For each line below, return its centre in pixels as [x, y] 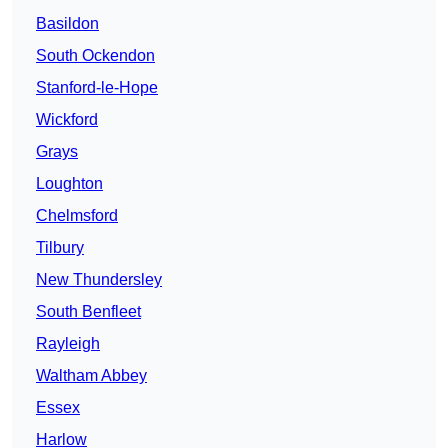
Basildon [67, 24]
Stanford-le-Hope [97, 88]
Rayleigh [68, 344]
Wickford [67, 120]
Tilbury [60, 248]
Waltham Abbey [91, 376]
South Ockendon [95, 56]
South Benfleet [88, 312]
